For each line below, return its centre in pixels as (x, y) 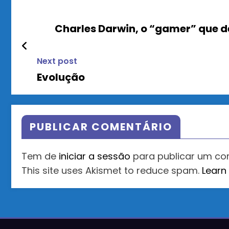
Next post (57, 61)
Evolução (61, 77)
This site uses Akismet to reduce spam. (112, 171)
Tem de (40, 156)
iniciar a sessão (95, 156)
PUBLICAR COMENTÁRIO (101, 127)
